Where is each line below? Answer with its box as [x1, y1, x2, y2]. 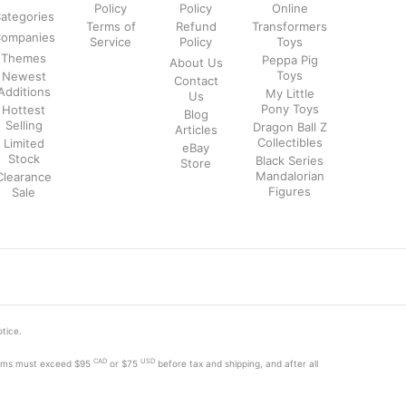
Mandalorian [255, 168, 324, 183]
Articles [174, 121, 217, 137]
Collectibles [256, 134, 323, 150]
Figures [268, 183, 311, 198]
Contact [173, 72, 218, 88]
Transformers [252, 18, 327, 34]
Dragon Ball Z [252, 119, 327, 134]
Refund [175, 18, 217, 34]
